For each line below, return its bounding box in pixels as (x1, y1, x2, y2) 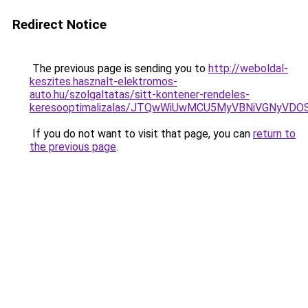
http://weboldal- (208, 62, 288, 75)
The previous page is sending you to (30, 62, 208, 75)
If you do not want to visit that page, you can (30, 127, 253, 140)
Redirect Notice (12, 16, 107, 32)
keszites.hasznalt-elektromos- (30, 75, 177, 88)
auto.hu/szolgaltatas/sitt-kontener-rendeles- (30, 88, 250, 101)
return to (253, 127, 296, 140)
